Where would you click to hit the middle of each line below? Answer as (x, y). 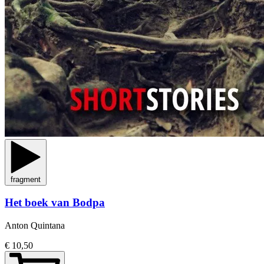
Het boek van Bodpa (55, 203)
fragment (26, 179)
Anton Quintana (35, 226)
